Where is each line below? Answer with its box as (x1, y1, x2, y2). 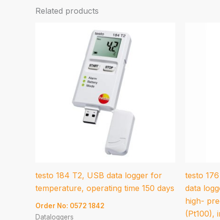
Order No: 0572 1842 (35, 201, 105, 210)
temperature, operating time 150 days (35, 183, 174, 193)
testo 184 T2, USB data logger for (35, 170, 162, 180)
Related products (35, 5, 99, 16)
